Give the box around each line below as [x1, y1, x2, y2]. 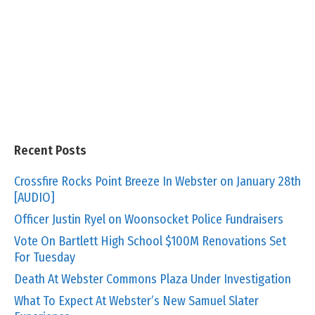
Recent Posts [14, 142, 86, 158]
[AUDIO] [14, 189, 55, 205]
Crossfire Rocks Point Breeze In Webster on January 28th [14, 173, 301, 189]
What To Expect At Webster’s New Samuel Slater [14, 292, 259, 309]
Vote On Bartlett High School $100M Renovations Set [14, 233, 286, 249]
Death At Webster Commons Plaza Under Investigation [14, 271, 291, 287]
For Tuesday [14, 249, 75, 265]
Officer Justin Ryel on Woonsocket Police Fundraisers [14, 211, 283, 227]
